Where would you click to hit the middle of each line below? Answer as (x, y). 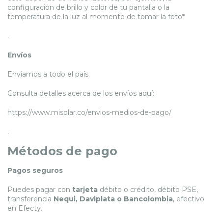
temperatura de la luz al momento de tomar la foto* (96, 16)
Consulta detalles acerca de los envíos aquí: (81, 93)
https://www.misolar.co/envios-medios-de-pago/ (89, 112)
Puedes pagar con (40, 189)
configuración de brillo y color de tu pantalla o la (88, 7)
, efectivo (189, 199)
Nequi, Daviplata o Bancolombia (113, 199)
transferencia (30, 199)
